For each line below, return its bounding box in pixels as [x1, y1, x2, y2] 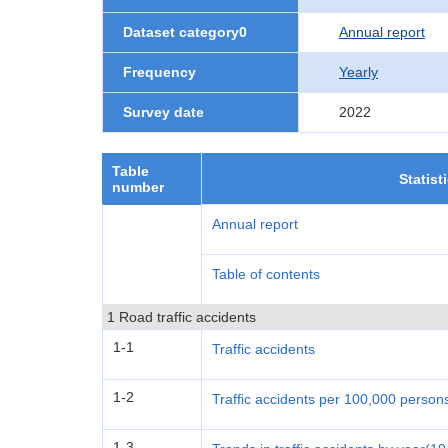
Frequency [123, 64, 196, 80]
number [112, 179, 164, 195]
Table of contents [212, 266, 320, 282]
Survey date [123, 104, 204, 120]
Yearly [339, 64, 378, 80]
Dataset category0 [123, 24, 247, 40]
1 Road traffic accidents [107, 309, 256, 325]
